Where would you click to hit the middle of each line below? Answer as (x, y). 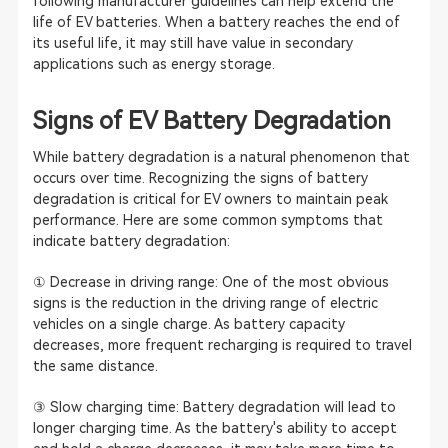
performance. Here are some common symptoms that (207, 219)
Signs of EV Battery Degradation (211, 120)
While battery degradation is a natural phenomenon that (221, 156)
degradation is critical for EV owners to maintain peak (210, 198)
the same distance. (95, 365)
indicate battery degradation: (131, 240)
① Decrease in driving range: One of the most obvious (210, 281)
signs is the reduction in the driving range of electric (205, 302)
